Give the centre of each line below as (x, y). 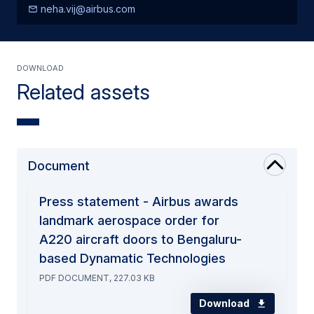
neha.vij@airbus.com (87, 8)
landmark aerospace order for (129, 220)
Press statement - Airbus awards (139, 201)
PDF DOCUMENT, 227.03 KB (97, 278)
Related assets (83, 91)
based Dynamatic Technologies (132, 258)
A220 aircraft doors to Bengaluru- (141, 239)
